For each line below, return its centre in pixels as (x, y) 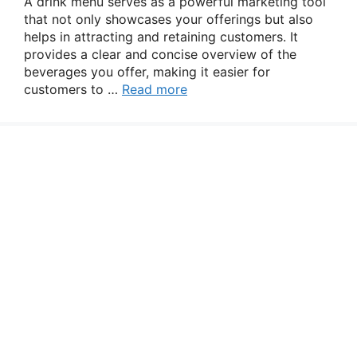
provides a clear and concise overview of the (160, 54)
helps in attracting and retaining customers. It (161, 37)
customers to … (73, 89)
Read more (155, 89)
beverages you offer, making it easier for (147, 72)
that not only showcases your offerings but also (169, 19)
